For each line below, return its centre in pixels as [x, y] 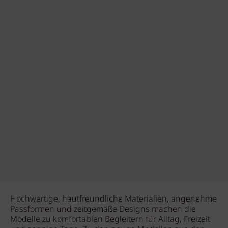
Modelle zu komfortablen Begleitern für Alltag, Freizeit [110, 220]
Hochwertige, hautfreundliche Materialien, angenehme [113, 199]
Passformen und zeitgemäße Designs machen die [103, 209]
